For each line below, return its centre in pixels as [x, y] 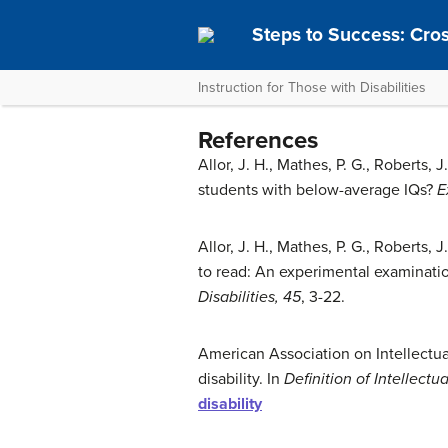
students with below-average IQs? [317, 190]
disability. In [241, 379]
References [258, 140]
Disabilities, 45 [249, 297]
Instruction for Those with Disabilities [312, 87]
